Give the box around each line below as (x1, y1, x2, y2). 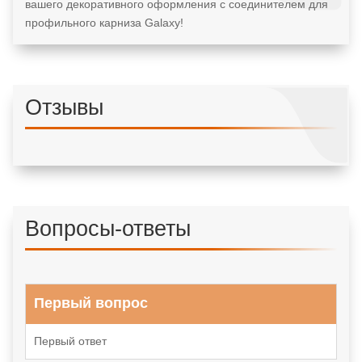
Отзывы (24, 95, 103, 120)
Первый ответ (33, 334, 107, 347)
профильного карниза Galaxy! (24, 15, 183, 29)
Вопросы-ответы (24, 216, 191, 241)
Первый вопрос (33, 294, 148, 311)
